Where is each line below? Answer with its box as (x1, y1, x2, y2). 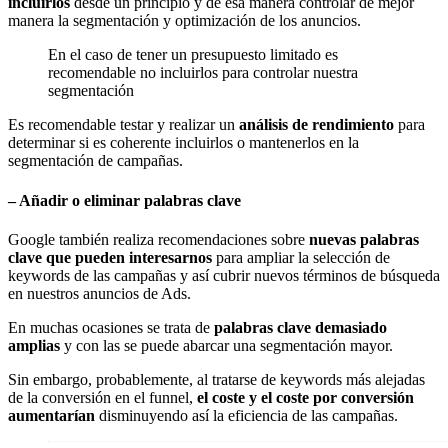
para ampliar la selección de (212, 248, 390, 266)
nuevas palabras (309, 230, 419, 248)
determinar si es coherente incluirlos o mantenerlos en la (8, 134, 359, 152)
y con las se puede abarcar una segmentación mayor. (60, 336, 393, 354)
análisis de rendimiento (239, 116, 394, 134)
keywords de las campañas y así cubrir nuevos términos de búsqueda (8, 266, 440, 284)
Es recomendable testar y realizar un (8, 116, 239, 134)
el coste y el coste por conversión (197, 388, 414, 406)
